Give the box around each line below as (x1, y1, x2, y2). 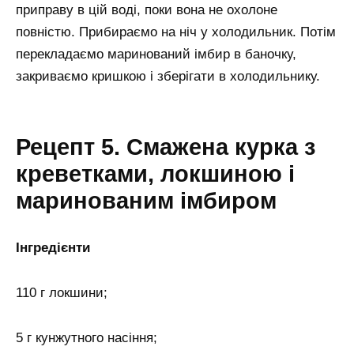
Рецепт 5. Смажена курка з (16, 134, 315, 160)
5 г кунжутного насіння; (16, 330, 157, 345)
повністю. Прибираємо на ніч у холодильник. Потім (16, 24, 336, 40)
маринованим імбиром (16, 187, 277, 213)
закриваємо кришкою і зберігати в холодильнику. (16, 69, 320, 85)
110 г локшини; (16, 284, 107, 300)
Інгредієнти (16, 239, 90, 255)
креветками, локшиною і (16, 160, 295, 186)
